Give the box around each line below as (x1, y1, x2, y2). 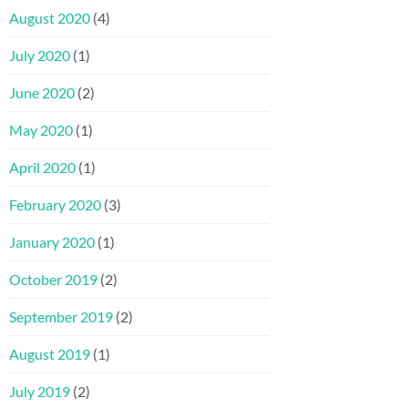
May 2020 (9, 121, 73, 139)
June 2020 (9, 84, 75, 102)
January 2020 (9, 233, 95, 251)
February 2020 (9, 196, 101, 214)
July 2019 (9, 382, 70, 401)
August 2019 (9, 345, 90, 363)
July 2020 (9, 46, 70, 65)
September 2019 (9, 308, 113, 326)
